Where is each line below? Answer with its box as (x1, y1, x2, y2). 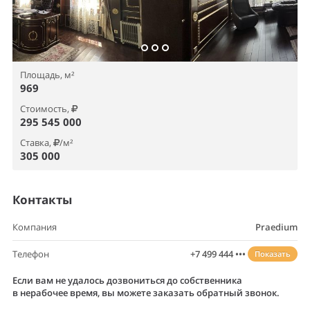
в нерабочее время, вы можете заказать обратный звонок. (12, 286, 280, 299)
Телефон (12, 248, 49, 260)
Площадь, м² (20, 68, 75, 81)
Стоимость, (20, 102, 71, 115)
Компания (12, 221, 57, 233)
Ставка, (20, 136, 53, 149)
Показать (254, 248, 291, 259)
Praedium (255, 221, 298, 233)
